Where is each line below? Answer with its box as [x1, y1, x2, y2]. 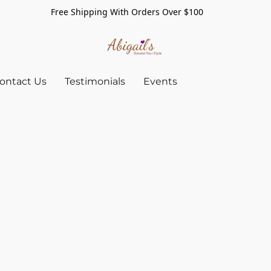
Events [143, 76, 177, 87]
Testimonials [65, 76, 125, 87]
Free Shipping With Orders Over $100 [51, 6, 220, 18]
